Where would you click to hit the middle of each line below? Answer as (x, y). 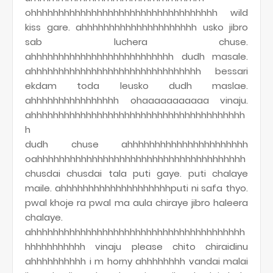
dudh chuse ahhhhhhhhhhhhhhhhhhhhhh (136, 144)
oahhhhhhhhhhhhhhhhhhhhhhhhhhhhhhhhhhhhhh (135, 159)
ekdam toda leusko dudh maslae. (136, 86)
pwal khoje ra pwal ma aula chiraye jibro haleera (136, 203)
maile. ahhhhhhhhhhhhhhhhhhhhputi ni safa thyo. (136, 188)
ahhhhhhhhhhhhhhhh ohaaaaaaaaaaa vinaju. (136, 100)
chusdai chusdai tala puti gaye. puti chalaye (136, 173)
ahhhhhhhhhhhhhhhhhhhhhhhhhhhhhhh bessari (136, 71)
